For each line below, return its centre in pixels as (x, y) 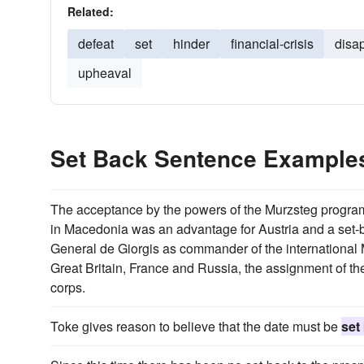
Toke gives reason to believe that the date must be (196, 326)
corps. (68, 287)
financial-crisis (272, 43)
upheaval (105, 73)
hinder (191, 43)
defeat (96, 43)
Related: (91, 11)
